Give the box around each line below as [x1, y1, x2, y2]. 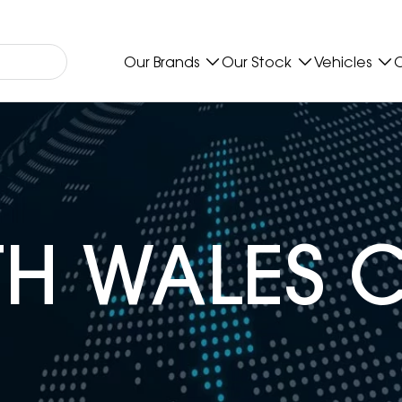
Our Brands [124, 53, 199, 71]
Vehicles [314, 53, 371, 71]
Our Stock [222, 53, 292, 71]
